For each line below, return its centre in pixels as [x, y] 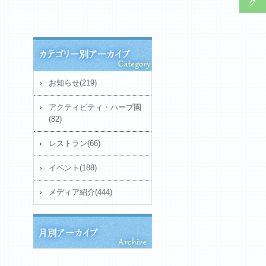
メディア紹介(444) [80, 192]
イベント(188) [73, 168]
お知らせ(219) [73, 83]
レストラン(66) [75, 143]
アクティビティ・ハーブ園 [95, 107]
